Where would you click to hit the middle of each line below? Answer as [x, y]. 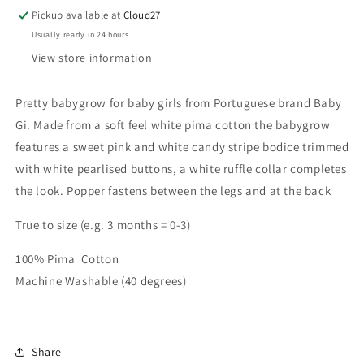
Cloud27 [142, 15]
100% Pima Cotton [67, 259]
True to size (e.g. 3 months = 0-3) [103, 225]
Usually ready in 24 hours [80, 35]
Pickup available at [78, 15]
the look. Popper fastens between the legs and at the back [173, 191]
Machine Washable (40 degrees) [102, 281]
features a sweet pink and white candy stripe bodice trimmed [182, 147]
